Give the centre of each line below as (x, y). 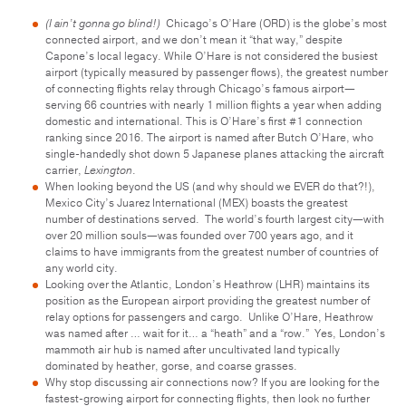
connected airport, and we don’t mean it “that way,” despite (194, 39)
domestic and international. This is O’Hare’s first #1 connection (204, 121)
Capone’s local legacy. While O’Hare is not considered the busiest (212, 56)
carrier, (65, 170)
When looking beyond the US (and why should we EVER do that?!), (210, 186)
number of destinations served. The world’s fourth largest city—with (215, 219)
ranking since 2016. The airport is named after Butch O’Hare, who (209, 137)
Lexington (108, 170)
